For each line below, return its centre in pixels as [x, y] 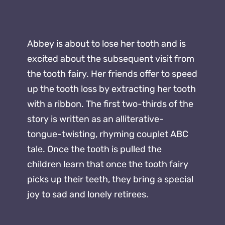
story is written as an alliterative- [96, 119]
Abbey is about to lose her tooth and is [107, 44]
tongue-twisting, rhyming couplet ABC [108, 134]
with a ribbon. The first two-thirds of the [110, 104]
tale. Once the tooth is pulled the [95, 149]
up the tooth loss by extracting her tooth [112, 89]
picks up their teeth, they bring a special [110, 180]
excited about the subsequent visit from [111, 59]
